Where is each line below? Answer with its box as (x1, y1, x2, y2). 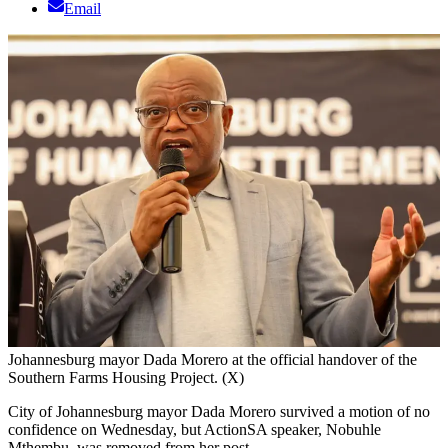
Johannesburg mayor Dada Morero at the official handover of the (8, 350, 417, 368)
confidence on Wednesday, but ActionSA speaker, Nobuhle (8, 420, 381, 438)
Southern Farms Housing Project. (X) (8, 368, 244, 386)
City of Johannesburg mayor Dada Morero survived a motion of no (8, 402, 430, 420)
